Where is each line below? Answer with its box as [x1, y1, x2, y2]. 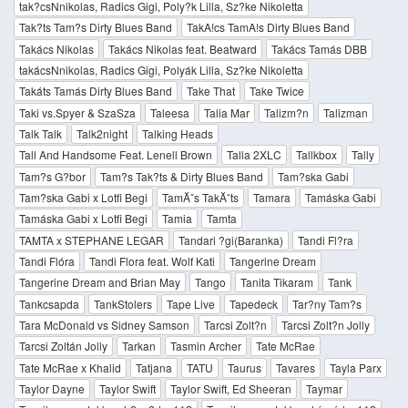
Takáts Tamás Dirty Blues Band [19, 83, 172, 99]
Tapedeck [229, 295, 278, 311]
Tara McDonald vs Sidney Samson [19, 317, 189, 333]
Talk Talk [19, 126, 62, 142]
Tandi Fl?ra [298, 231, 353, 248]
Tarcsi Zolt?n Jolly [281, 317, 370, 333]
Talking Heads [142, 126, 213, 142]
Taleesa [150, 104, 189, 120]
